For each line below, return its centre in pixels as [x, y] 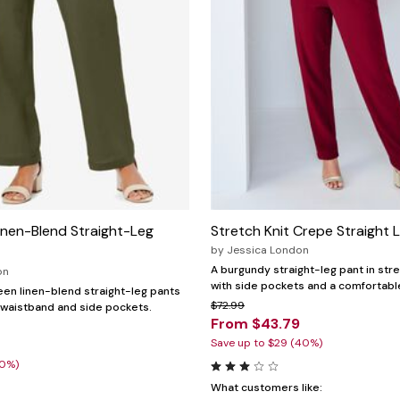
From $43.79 [255, 323]
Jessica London [268, 250]
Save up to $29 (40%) [267, 342]
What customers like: [267, 387]
